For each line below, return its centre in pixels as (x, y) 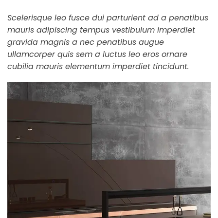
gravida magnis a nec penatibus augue (86, 42)
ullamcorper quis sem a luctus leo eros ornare (97, 54)
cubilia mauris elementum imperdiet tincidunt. (98, 67)
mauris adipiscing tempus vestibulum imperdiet (101, 30)
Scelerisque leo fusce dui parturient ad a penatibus (108, 18)
